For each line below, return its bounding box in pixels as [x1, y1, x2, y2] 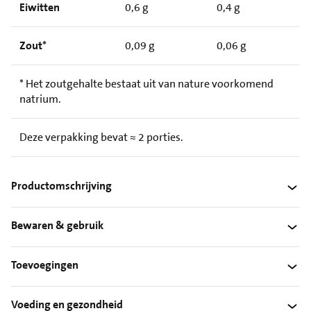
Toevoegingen [11, 258, 78, 273]
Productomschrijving [11, 178, 112, 194]
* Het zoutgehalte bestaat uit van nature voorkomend [19, 76, 274, 91]
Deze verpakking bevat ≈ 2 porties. [19, 129, 183, 144]
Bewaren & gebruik [11, 218, 103, 233]
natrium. [19, 91, 61, 106]
